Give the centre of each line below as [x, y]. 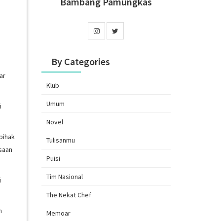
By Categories [80, 61]
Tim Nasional [64, 176]
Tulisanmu [60, 140]
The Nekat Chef [69, 195]
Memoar [58, 213]
